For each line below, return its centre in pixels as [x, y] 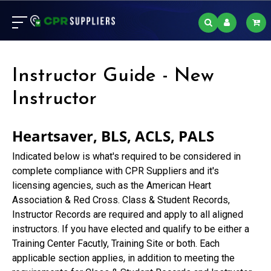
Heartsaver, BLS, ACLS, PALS [113, 136]
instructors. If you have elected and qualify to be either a [131, 229]
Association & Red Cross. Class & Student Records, [121, 200]
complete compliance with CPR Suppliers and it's [116, 171]
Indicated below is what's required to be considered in [126, 156]
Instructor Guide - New [113, 76]
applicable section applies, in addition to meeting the [123, 258]
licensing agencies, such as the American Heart [112, 185]
